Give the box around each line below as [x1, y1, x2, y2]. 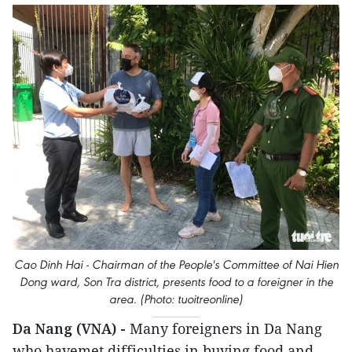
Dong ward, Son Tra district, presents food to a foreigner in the [19, 273, 333, 289]
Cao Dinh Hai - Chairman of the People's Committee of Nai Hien [13, 256, 339, 272]
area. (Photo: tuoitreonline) [109, 291, 243, 306]
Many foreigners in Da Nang [130, 318, 322, 338]
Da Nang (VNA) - [13, 318, 130, 338]
